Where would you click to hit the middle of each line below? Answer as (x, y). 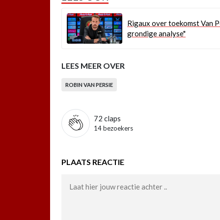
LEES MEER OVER (93, 65)
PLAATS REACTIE (93, 162)
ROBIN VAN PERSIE (89, 84)
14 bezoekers (113, 128)
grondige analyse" (156, 33)
